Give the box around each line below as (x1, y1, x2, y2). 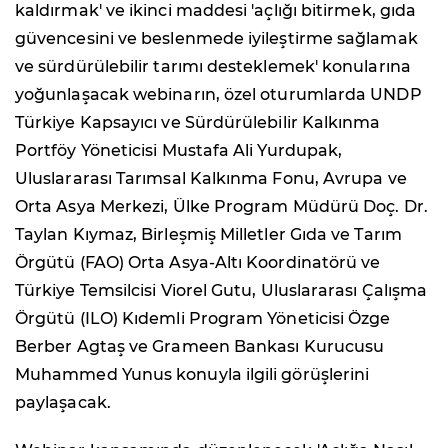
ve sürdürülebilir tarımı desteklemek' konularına (15, 56, 411, 76)
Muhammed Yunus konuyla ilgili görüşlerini (15, 364, 370, 384)
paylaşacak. (15, 392, 111, 412)
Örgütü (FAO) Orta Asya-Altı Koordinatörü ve (15, 252, 381, 272)
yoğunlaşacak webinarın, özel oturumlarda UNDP (15, 84, 422, 104)
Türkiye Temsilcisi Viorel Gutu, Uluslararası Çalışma (15, 280, 428, 300)
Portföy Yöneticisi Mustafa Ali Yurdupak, (15, 140, 343, 160)
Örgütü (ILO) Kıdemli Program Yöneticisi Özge (15, 308, 391, 328)
